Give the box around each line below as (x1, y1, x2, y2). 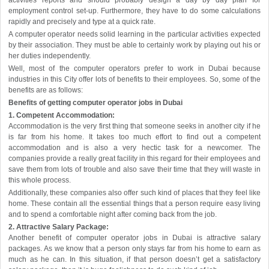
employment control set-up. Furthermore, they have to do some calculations (8, 7, 261, 16)
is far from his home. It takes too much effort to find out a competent (8, 133, 261, 142)
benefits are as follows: (8, 86, 83, 95)
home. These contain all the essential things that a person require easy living (8, 199, 261, 208)
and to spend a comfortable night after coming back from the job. (8, 210, 217, 219)
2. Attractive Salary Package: (8, 223, 109, 232)
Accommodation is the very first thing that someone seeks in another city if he (8, 122, 261, 131)
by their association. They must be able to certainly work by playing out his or (8, 41, 261, 50)
